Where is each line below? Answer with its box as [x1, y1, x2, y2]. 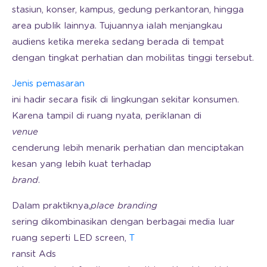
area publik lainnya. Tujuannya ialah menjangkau [12, 21, 222, 30]
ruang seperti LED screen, [12, 233, 129, 243]
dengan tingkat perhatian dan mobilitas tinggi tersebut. [12, 53, 254, 63]
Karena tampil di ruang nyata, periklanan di [12, 111, 201, 120]
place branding [91, 201, 157, 210]
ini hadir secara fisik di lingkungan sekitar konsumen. [12, 95, 239, 104]
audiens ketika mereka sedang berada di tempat [12, 37, 224, 46]
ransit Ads [12, 249, 56, 259]
